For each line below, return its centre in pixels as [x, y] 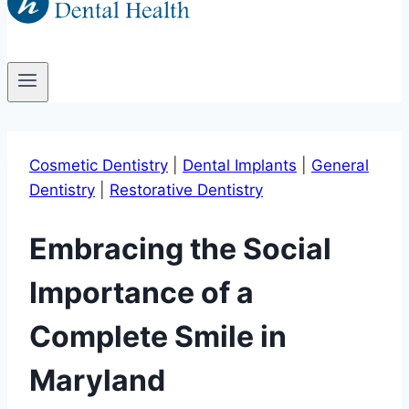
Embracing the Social [180, 248]
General [340, 166]
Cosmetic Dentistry [99, 166]
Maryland [97, 380]
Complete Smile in [158, 336]
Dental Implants [240, 166]
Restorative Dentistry [186, 190]
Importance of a [142, 292]
